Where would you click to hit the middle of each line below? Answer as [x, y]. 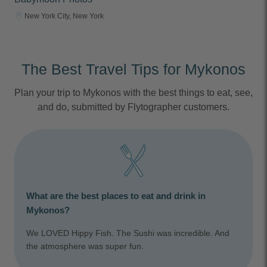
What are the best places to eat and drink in [116, 196]
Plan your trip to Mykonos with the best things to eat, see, [133, 93]
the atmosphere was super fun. [85, 246]
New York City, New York [64, 16]
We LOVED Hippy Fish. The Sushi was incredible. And [128, 233]
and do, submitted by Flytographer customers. [133, 107]
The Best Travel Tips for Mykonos [133, 69]
